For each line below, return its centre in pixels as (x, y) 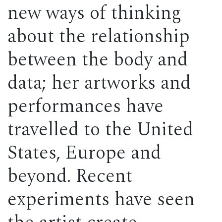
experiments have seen (101, 200)
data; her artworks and (99, 83)
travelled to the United (100, 130)
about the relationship (99, 37)
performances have (85, 107)
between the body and (98, 60)
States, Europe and (84, 153)
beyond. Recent (70, 177)
